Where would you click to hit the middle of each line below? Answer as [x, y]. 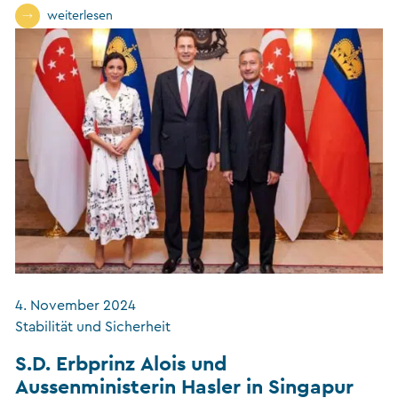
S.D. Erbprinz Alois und [121, 363]
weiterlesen [80, 16]
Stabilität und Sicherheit [93, 327]
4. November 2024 [76, 306]
